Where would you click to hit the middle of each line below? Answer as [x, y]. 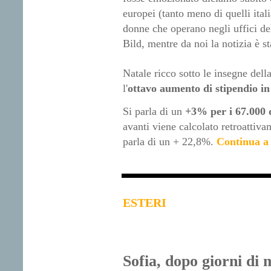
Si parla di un [154, 112]
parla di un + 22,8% [166, 142]
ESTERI [144, 203]
